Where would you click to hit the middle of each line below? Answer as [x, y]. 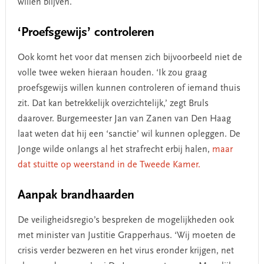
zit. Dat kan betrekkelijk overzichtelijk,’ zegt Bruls [113, 103]
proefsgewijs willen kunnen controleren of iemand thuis [129, 88]
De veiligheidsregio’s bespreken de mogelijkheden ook [126, 220]
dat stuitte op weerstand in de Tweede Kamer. [109, 165]
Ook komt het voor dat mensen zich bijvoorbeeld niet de [130, 57]
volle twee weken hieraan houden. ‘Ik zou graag [112, 73]
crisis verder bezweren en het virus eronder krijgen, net [126, 251]
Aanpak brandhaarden [76, 195]
